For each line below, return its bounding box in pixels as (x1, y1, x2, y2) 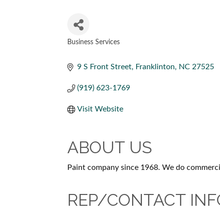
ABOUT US (67, 137, 152, 157)
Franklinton (136, 63, 175, 71)
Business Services (67, 39, 120, 46)
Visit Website (77, 105, 123, 113)
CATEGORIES (67, 44, 128, 56)
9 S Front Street (77, 63, 132, 71)
